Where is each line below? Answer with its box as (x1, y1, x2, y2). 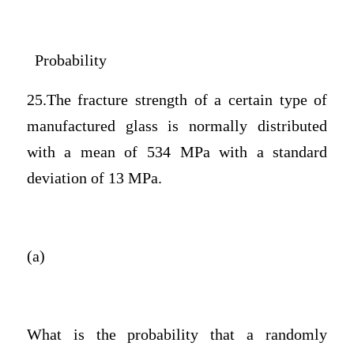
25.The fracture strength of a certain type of (26, 91, 328, 108)
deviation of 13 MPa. (26, 169, 162, 186)
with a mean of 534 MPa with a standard (26, 143, 328, 160)
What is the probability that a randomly (26, 326, 328, 344)
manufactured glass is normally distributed (26, 117, 328, 134)
